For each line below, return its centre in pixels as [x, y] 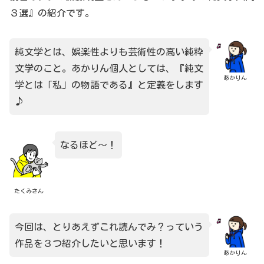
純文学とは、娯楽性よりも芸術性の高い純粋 [109, 52]
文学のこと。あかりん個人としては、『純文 [109, 68]
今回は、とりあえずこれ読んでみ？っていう [109, 227]
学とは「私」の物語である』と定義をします [109, 85]
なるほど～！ [88, 145]
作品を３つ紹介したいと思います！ [90, 243]
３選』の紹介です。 [52, 13]
